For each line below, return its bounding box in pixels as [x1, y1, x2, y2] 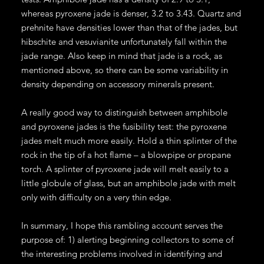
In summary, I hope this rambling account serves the [21, 219, 223, 231]
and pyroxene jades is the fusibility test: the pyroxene [21, 120, 227, 132]
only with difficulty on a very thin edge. [21, 191, 171, 203]
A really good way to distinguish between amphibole [21, 106, 227, 118]
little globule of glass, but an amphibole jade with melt [21, 177, 236, 189]
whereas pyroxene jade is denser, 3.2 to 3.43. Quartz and [21, 7, 241, 19]
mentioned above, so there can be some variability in [21, 64, 228, 75]
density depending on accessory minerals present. [21, 78, 214, 90]
